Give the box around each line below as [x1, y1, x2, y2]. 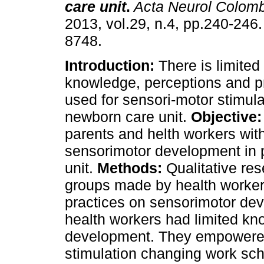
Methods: [97, 160, 162, 177]
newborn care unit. [65, 108, 191, 126]
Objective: [191, 108, 262, 126]
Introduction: [65, 57, 154, 74]
